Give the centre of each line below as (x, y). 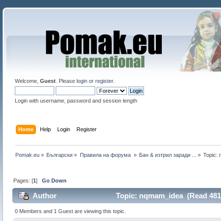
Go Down (55, 180)
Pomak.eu (28, 155)
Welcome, (27, 81)
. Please (66, 81)
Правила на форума (106, 155)
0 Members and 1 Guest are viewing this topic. (71, 211)
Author (45, 196)
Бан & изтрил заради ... (168, 155)
